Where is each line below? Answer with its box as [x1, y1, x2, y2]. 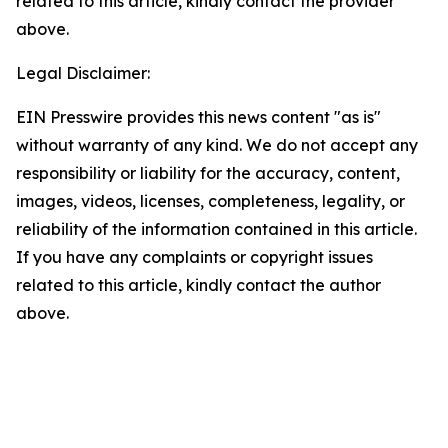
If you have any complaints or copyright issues [16, 247, 373, 267]
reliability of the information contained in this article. [16, 219, 417, 239]
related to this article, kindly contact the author [16, 275, 381, 295]
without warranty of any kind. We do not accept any [16, 135, 418, 155]
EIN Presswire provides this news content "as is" [16, 107, 381, 127]
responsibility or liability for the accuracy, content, [16, 163, 400, 183]
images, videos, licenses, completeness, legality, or [16, 191, 405, 211]
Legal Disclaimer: [16, 63, 150, 83]
